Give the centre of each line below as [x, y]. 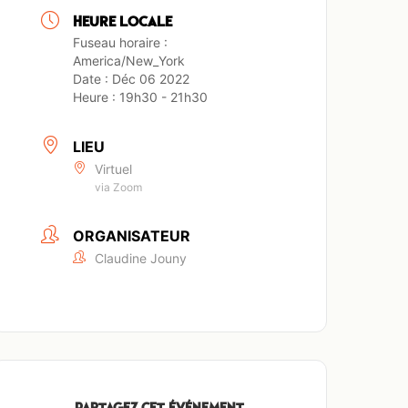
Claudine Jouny [141, 258]
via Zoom [119, 188]
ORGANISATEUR [132, 235]
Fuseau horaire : [121, 43]
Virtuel [114, 169]
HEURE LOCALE [123, 22]
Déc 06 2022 [151, 79]
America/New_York [129, 61]
